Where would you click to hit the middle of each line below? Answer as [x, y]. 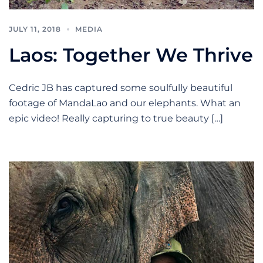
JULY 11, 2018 [35, 29]
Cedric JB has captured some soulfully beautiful [121, 87]
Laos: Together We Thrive [131, 55]
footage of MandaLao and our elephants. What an [125, 103]
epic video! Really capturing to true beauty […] [116, 118]
